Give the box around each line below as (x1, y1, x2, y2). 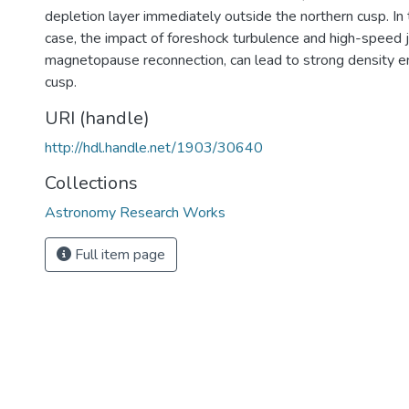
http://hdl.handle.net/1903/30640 (45, 138, 263, 158)
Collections (45, 171, 138, 195)
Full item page (71, 245, 165, 265)
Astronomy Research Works (45, 203, 225, 223)
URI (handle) (45, 106, 150, 131)
